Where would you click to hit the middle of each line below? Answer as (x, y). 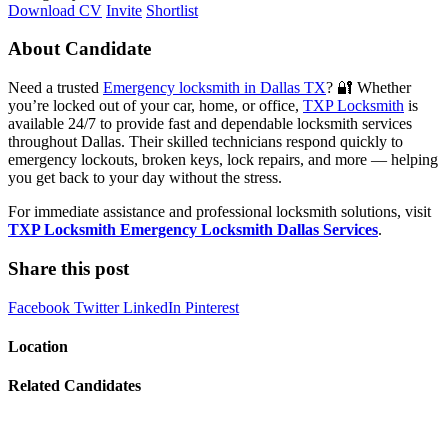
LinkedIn (154, 307)
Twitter (98, 307)
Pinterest (212, 307)
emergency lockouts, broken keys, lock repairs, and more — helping (223, 160)
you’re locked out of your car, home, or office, (155, 106)
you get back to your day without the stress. (145, 178)
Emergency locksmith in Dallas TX (214, 88)
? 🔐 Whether (368, 88)
